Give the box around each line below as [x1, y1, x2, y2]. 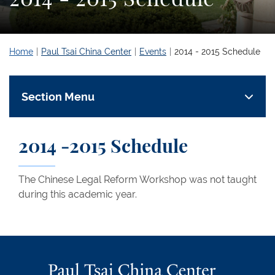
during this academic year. [18, 188, 137, 200]
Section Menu [21, 90, 95, 103]
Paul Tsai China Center [41, 47, 131, 56]
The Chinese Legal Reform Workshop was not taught [18, 174, 257, 185]
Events [139, 47, 166, 56]
